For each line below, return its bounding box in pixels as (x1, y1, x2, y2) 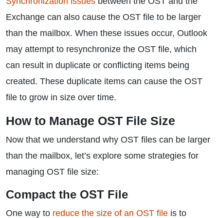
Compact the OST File (6, 188, 128, 201)
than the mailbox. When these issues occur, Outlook (6, 28, 207, 38)
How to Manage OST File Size (6, 114, 175, 127)
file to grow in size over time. (6, 92, 116, 102)
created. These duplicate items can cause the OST (6, 76, 202, 86)
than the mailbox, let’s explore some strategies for (6, 151, 199, 161)
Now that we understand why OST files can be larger (6, 135, 210, 145)
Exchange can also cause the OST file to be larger (6, 12, 201, 22)
